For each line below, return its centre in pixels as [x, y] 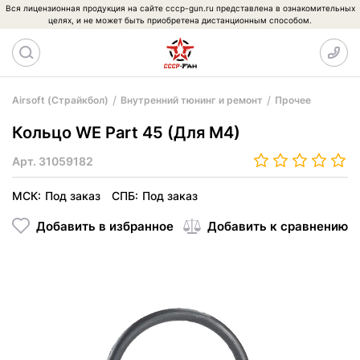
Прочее [293, 100]
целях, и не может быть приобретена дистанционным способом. [180, 20]
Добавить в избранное [105, 226]
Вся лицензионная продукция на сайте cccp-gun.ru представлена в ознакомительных [180, 8]
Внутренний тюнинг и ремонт [192, 100]
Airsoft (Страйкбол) [60, 100]
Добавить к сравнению [278, 226]
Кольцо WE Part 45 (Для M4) [126, 133]
